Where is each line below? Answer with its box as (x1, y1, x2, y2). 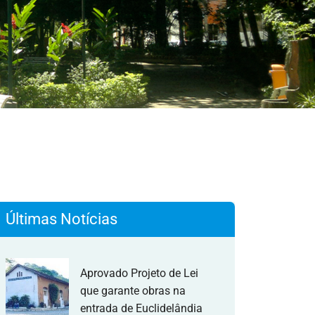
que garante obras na (80, 283, 186, 297)
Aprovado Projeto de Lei (80, 266, 198, 280)
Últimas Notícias (6, 210, 117, 228)
